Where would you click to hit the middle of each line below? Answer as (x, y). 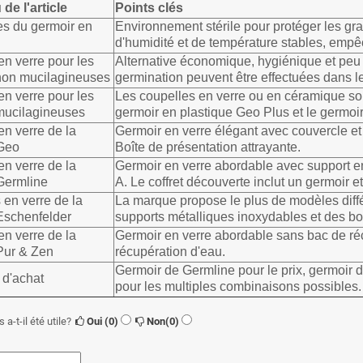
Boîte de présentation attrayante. (208, 147)
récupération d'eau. (170, 252)
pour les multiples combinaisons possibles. (238, 287)
